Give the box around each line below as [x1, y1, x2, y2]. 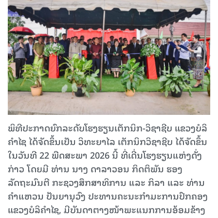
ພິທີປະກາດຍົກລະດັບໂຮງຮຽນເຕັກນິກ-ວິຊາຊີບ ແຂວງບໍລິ [8, 120, 207, 134]
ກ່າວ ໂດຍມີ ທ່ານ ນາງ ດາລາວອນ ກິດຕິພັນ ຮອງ [8, 161, 182, 175]
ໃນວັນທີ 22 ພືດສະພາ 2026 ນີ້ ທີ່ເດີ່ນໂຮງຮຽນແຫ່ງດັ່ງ [8, 147, 202, 162]
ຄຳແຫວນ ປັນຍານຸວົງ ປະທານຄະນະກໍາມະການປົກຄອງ [8, 188, 208, 202]
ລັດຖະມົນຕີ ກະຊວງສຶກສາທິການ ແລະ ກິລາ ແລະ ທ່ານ [8, 174, 205, 189]
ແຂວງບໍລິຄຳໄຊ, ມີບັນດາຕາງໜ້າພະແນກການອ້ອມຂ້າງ [8, 201, 205, 216]
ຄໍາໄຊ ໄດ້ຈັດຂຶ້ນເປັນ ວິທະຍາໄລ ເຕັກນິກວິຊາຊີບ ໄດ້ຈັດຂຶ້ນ [8, 133, 207, 148]
